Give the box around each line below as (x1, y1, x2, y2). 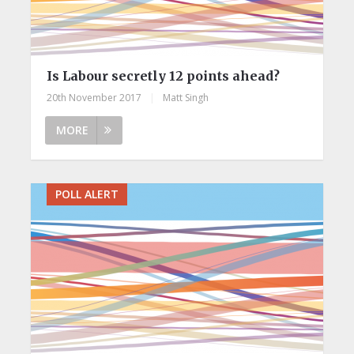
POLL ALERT (55, 186, 119, 201)
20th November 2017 (46, 90, 141, 104)
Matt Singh (162, 90, 209, 104)
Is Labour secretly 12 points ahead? (46, 67, 280, 84)
